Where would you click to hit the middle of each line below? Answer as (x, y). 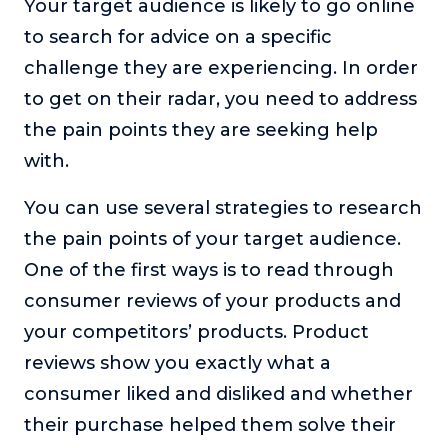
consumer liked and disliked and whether (218, 394)
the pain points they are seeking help (201, 130)
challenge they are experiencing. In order (221, 68)
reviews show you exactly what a (177, 363)
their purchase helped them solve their (210, 425)
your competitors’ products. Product (196, 332)
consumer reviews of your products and (212, 301)
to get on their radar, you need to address (220, 99)
